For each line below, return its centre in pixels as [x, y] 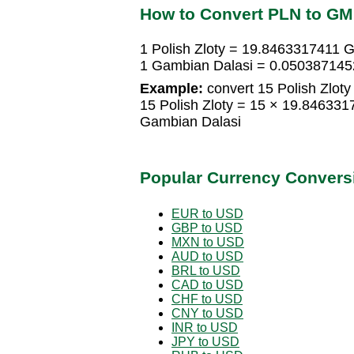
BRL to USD [206, 270]
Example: [171, 89]
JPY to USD [205, 341]
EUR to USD [207, 213]
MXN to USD [208, 242]
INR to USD [205, 327]
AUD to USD [207, 256]
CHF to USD [207, 299]
